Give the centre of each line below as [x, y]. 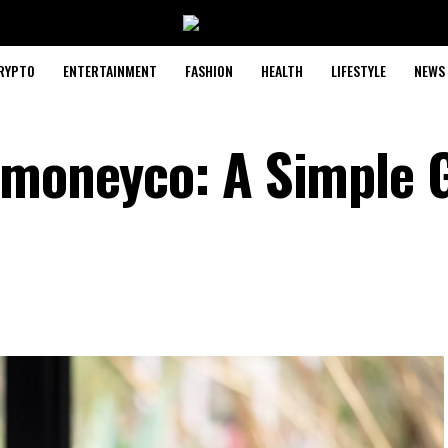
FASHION [208, 70]
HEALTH [281, 70]
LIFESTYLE [358, 70]
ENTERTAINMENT [109, 70]
